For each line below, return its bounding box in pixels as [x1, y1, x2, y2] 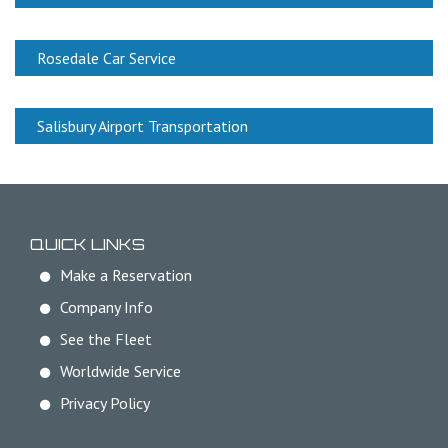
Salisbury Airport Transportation [37, 116, 248, 137]
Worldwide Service [60, 361, 181, 382]
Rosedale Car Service [37, 48, 176, 69]
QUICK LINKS [30, 234, 145, 255]
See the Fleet [60, 329, 152, 350]
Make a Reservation [60, 265, 192, 286]
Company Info [60, 297, 153, 318]
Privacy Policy [60, 393, 150, 414]
